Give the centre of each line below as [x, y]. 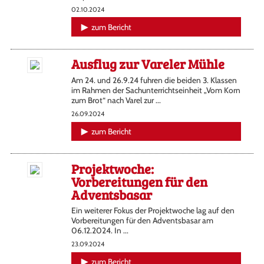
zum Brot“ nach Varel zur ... [116, 100]
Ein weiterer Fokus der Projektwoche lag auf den [153, 211]
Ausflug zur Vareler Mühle [148, 64]
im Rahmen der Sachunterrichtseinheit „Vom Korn [156, 90]
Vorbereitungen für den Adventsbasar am [142, 221]
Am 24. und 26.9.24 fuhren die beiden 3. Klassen [154, 80]
